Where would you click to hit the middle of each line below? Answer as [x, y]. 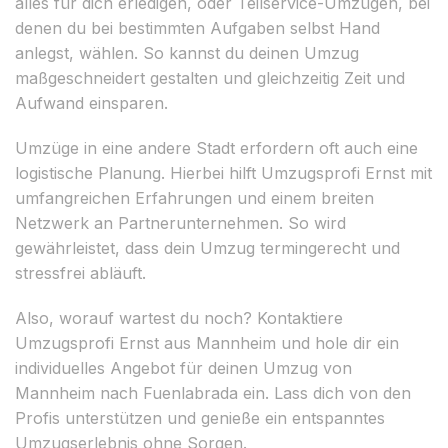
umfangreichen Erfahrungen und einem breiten [194, 197]
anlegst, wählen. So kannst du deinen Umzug [187, 52]
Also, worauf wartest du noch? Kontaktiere [179, 317]
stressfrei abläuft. [80, 272]
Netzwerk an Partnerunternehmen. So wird [180, 222]
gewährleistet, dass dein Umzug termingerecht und [207, 247]
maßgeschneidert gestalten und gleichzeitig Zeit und [210, 77]
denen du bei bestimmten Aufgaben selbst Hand [197, 27]
